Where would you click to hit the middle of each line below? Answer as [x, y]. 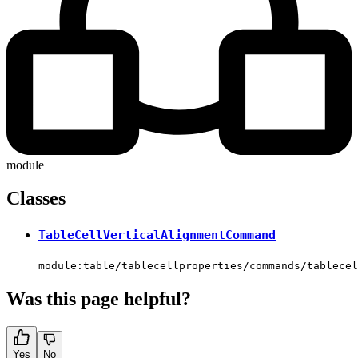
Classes [36, 199]
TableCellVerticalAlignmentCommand [157, 235]
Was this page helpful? [99, 299]
